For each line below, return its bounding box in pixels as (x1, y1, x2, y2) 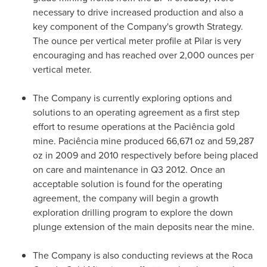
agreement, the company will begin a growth (33, 191, 219, 205)
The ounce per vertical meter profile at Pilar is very (33, 34, 241, 48)
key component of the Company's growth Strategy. (33, 20, 243, 33)
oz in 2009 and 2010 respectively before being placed (33, 148, 258, 162)
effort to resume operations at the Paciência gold (33, 120, 235, 133)
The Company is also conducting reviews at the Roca (33, 249, 253, 262)
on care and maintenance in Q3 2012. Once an (33, 163, 225, 176)
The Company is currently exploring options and (33, 91, 232, 105)
